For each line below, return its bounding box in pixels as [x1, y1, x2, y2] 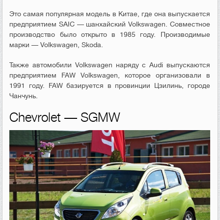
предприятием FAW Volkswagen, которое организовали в [9, 71, 210, 79]
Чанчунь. [9, 91, 38, 100]
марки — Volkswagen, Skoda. [9, 40, 104, 49]
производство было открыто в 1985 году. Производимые [9, 30, 210, 38]
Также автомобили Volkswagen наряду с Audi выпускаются [9, 60, 210, 69]
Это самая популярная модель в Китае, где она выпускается [9, 9, 210, 18]
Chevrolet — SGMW [9, 110, 121, 125]
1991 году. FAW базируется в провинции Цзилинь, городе [9, 81, 210, 89]
